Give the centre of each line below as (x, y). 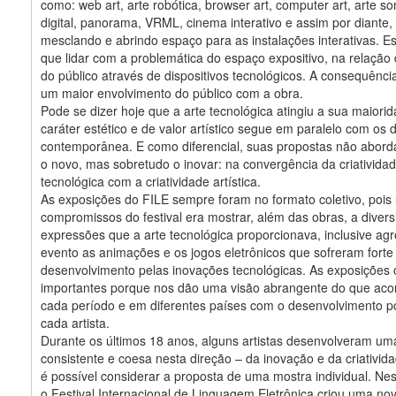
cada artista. (75, 322)
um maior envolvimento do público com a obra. (172, 92)
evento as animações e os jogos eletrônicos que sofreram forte (217, 251)
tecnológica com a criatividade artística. (151, 181)
